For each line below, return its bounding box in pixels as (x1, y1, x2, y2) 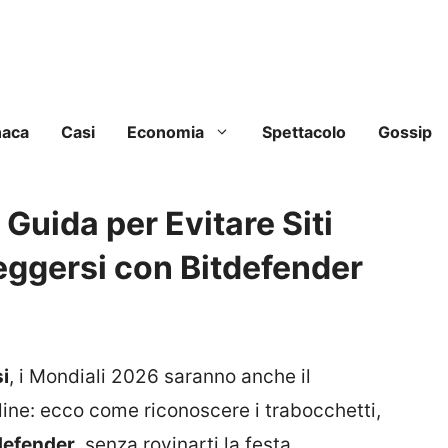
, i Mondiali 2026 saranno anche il (9, 365, 311, 389)
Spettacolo (262, 122, 346, 143)
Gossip (378, 122, 432, 143)
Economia (127, 122, 204, 143)
